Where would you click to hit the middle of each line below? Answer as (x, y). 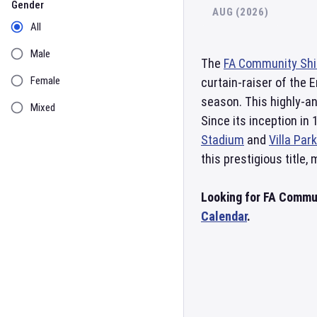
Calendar (224, 216)
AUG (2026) (241, 12)
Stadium (223, 140)
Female (45, 81)
